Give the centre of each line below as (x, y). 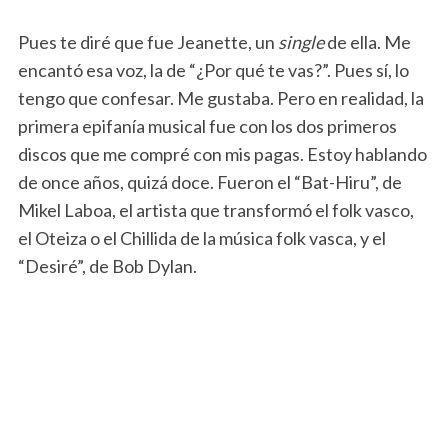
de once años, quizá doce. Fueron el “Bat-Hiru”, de (209, 182)
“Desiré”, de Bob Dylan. (107, 266)
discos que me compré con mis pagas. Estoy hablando (222, 154)
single (300, 42)
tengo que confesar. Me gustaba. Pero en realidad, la (220, 98)
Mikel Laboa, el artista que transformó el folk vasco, (215, 210)
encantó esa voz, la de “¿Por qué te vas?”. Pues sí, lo (213, 70)
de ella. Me (367, 42)
